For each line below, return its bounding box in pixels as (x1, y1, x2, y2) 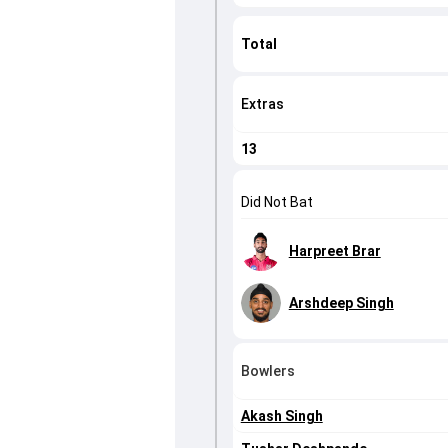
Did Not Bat (240, 194, 313, 211)
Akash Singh (240, 408, 323, 425)
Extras (240, 96, 284, 113)
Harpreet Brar (288, 243, 381, 260)
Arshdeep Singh (288, 295, 394, 312)
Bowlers (240, 363, 295, 380)
